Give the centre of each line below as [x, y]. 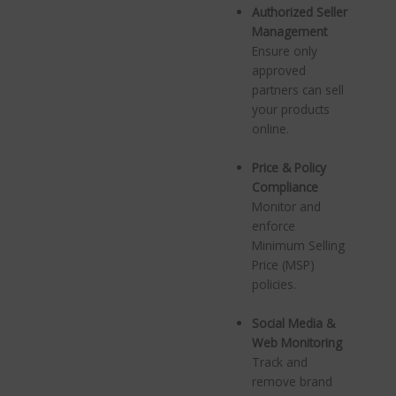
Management [290, 32]
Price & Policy [289, 167]
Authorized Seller [300, 12]
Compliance [286, 187]
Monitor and [287, 206]
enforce [274, 225]
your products [291, 110]
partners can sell [298, 90]
